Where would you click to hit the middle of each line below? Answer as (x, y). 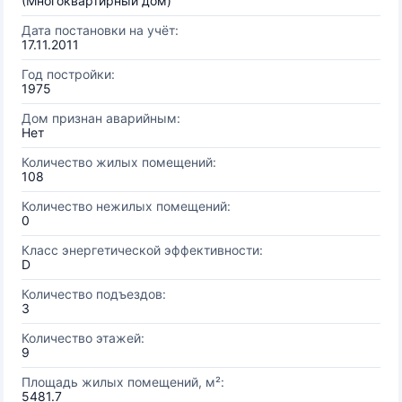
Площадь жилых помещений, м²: (123, 382)
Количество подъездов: (94, 294)
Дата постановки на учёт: (100, 30)
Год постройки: (68, 74)
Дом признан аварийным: (101, 118)
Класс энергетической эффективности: (142, 250)
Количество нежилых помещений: (126, 206)
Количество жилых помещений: (119, 162)
